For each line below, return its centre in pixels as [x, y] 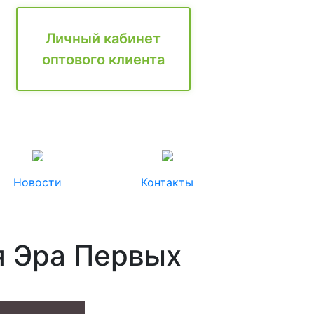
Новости [37, 182]
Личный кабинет [103, 39]
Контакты [167, 182]
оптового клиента [103, 60]
